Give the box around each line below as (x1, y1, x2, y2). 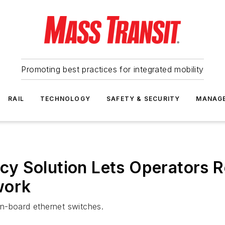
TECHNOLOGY (40, 95, 90, 102)
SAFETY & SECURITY (106, 95, 180, 102)
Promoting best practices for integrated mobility (21, 64, 204, 74)
